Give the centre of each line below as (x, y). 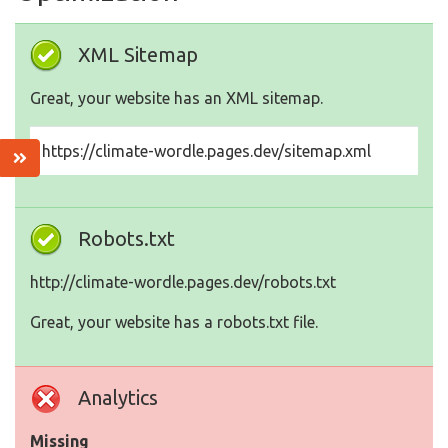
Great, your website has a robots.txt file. (174, 322)
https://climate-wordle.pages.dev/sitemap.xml (206, 151)
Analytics (118, 398)
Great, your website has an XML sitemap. (176, 98)
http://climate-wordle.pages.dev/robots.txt (183, 282)
